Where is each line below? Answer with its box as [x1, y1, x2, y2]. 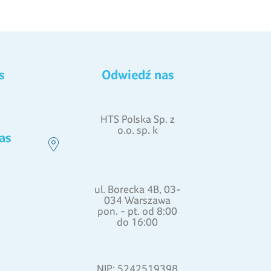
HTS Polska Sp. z [100, 112, 175, 125]
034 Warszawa [104, 194, 171, 207]
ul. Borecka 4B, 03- [94, 183, 181, 196]
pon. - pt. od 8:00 [97, 204, 178, 218]
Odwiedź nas [101, 67, 174, 82]
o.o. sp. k [117, 123, 158, 136]
